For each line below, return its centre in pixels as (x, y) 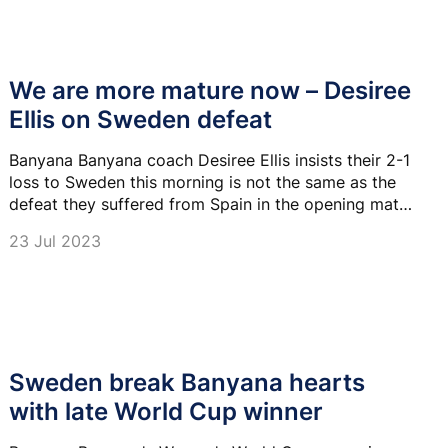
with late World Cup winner (166, 412)
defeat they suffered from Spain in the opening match (213, 204)
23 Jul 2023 (55, 241)
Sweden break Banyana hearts (187, 383)
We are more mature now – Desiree (210, 91)
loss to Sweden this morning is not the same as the (202, 182)
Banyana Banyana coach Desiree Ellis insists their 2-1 (209, 160)
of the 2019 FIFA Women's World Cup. (152, 226)
